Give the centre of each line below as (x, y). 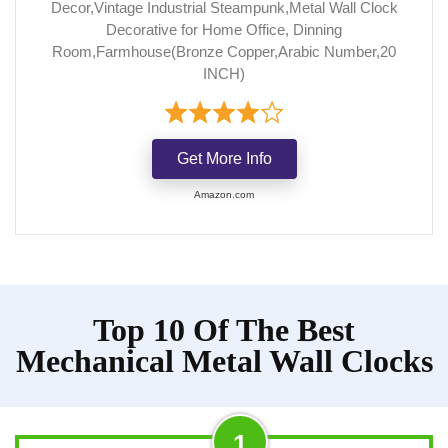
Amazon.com (224, 194)
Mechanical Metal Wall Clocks (224, 360)
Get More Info (224, 158)
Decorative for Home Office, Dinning (224, 29)
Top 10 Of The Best (224, 329)
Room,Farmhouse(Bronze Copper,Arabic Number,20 (224, 51)
